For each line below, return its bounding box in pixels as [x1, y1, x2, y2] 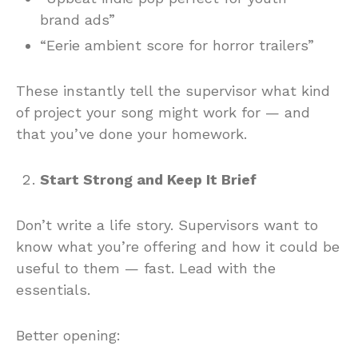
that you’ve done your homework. [16, 125, 247, 142]
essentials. [16, 280, 90, 298]
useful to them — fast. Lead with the [16, 259, 276, 276]
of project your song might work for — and [16, 103, 310, 121]
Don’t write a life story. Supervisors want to [16, 216, 318, 233]
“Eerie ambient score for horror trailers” [40, 36, 314, 54]
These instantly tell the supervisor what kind [16, 82, 330, 99]
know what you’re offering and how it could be [16, 237, 340, 255]
